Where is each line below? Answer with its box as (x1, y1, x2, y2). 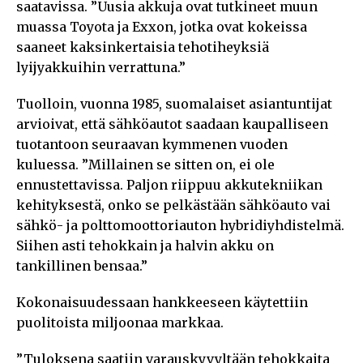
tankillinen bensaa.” (16, 257, 147, 274)
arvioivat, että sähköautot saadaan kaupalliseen (16, 115, 328, 132)
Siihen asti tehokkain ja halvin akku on (16, 237, 274, 254)
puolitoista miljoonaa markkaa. (16, 314, 224, 331)
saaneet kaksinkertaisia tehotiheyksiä (16, 38, 269, 55)
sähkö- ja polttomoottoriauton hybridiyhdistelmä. (16, 216, 344, 233)
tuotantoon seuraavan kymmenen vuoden (16, 135, 288, 152)
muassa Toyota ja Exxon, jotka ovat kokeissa (16, 18, 307, 35)
